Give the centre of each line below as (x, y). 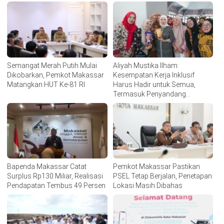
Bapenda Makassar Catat (47, 167)
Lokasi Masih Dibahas (147, 186)
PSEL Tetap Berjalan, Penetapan (162, 176)
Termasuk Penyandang (149, 94)
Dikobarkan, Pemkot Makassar (55, 75)
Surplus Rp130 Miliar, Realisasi (55, 176)
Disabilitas (129, 103)
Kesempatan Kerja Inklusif (153, 75)
